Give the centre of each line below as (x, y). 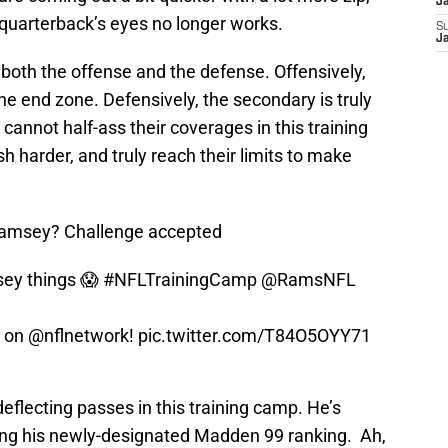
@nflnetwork (78, 336)
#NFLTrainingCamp (180, 280)
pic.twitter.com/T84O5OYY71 (254, 336)
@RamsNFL (308, 280)
